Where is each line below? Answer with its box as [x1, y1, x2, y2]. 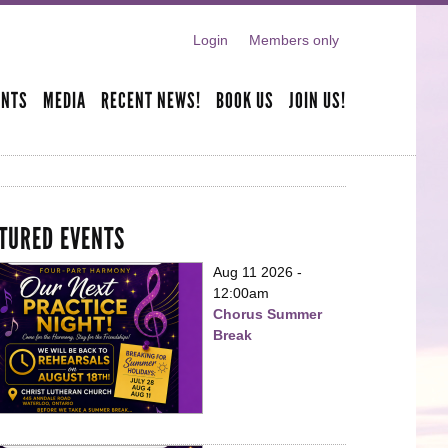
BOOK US [216, 88, 274, 115]
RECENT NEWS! [101, 88, 201, 115]
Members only [249, 32, 339, 48]
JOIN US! [289, 88, 346, 115]
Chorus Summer [213, 305, 322, 322]
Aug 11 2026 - [213, 263, 302, 280]
